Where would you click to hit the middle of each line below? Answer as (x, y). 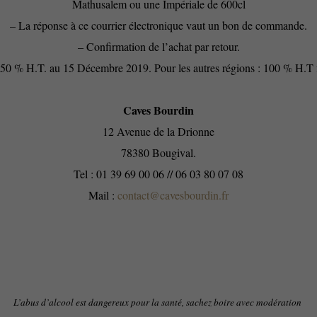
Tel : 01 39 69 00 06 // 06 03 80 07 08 (158, 174)
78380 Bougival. (158, 152)
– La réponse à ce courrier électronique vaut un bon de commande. (158, 25)
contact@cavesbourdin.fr (173, 195)
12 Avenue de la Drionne (158, 131)
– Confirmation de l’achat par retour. (158, 46)
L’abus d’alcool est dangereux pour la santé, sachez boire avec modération (157, 302)
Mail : (103, 195)
